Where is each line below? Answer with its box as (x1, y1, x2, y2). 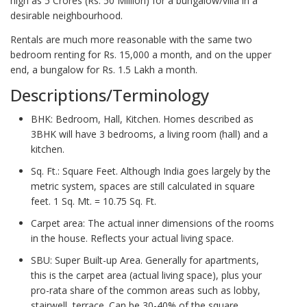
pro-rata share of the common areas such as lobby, (31, 283, 260, 297)
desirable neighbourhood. (10, 9, 123, 23)
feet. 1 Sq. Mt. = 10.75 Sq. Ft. (31, 194, 156, 208)
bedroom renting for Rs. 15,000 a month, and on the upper (10, 47, 271, 61)
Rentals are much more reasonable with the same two (10, 32, 252, 46)
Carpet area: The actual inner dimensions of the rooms (31, 216, 274, 230)
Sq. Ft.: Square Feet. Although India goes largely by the (31, 164, 271, 177)
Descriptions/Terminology (10, 84, 209, 107)
